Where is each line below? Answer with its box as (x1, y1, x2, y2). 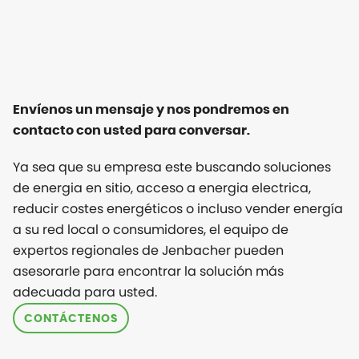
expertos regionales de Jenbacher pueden (13, 241, 284, 260)
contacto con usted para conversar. (13, 124, 250, 138)
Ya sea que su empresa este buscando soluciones (13, 158, 331, 177)
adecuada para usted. (13, 283, 157, 302)
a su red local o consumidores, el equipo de (13, 220, 288, 240)
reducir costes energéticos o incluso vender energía (13, 200, 343, 219)
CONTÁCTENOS (24, 313, 118, 325)
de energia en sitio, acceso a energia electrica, (13, 179, 311, 198)
